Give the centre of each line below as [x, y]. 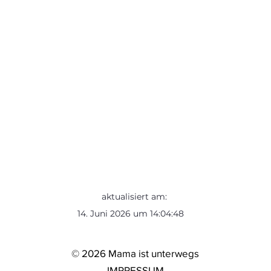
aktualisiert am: [135, 197]
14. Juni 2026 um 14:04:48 [131, 214]
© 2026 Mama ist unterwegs [135, 253]
